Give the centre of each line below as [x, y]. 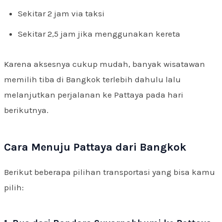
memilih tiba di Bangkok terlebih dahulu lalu [92, 79]
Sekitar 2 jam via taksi [61, 13]
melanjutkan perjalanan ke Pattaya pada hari [94, 94]
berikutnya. [26, 110]
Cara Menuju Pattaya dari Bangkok [95, 147]
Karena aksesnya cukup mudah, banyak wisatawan [105, 64]
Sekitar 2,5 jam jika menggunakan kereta [99, 34]
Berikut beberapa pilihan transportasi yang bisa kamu [110, 172]
